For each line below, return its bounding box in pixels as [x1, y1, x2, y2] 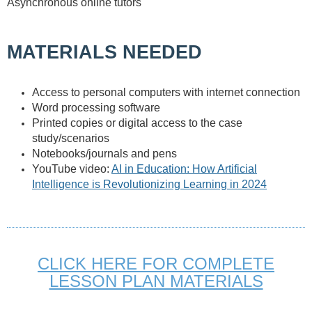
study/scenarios [32, 132, 109, 145]
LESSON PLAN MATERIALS [49, 272, 263, 291]
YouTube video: [32, 163, 111, 175]
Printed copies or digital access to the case [32, 117, 242, 130]
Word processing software [32, 102, 160, 114]
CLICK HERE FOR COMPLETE [38, 254, 274, 274]
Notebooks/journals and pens [32, 148, 177, 160]
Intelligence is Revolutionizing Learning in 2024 [32, 178, 267, 191]
